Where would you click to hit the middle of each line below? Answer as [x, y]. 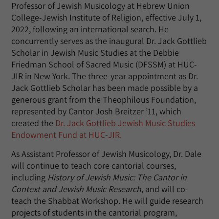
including [29, 177]
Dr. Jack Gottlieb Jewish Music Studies [125, 123]
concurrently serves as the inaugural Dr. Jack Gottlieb [109, 41]
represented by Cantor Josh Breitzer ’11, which [96, 111]
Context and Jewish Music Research [76, 189]
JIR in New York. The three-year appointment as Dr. [105, 76]
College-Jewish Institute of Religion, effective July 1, [106, 17]
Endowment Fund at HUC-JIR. [66, 134]
